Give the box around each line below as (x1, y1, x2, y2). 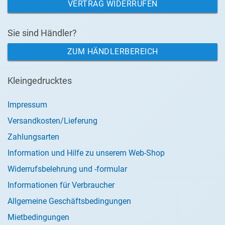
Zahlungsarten (8, 132, 59, 142)
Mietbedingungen (8, 212, 69, 222)
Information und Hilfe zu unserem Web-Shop (8, 148, 165, 158)
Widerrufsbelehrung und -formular (8, 164, 127, 174)
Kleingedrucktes (8, 75, 72, 86)
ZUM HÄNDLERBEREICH (67, 47, 158, 56)
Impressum (8, 100, 47, 109)
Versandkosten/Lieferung (8, 116, 97, 126)
